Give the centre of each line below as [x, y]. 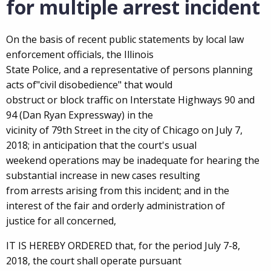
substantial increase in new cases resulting [103, 175]
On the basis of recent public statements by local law [125, 39]
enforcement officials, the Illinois [80, 54]
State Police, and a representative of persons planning [129, 70]
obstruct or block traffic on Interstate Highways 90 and [130, 100]
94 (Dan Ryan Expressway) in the [80, 115]
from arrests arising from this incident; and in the [118, 191]
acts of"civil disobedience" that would [89, 85]
